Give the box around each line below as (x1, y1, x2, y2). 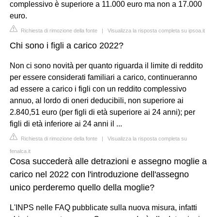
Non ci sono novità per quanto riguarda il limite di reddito (10, 61, 203, 70)
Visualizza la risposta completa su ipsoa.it (108, 27, 205, 33)
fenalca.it (10, 148, 31, 154)
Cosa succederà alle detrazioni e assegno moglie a (10, 156, 207, 166)
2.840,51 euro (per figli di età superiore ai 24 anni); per (10, 108, 195, 116)
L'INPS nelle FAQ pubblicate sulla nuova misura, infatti (10, 203, 197, 212)
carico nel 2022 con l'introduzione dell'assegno (10, 169, 189, 179)
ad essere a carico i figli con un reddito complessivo (10, 84, 186, 93)
